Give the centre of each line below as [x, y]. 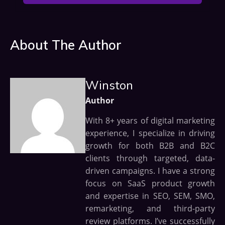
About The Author [66, 45]
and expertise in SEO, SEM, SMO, [150, 196]
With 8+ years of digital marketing [150, 121]
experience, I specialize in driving [150, 133]
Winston [109, 85]
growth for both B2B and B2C [150, 146]
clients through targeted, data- [150, 158]
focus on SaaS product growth [150, 184]
